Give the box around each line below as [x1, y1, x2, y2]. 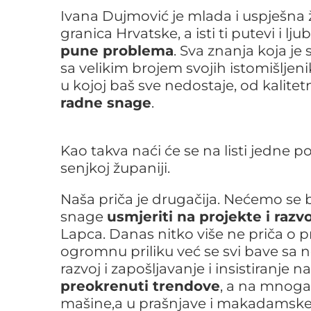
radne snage [60, 94, 151, 111]
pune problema [60, 42, 174, 59]
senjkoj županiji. [60, 160, 170, 176]
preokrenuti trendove [60, 278, 220, 294]
